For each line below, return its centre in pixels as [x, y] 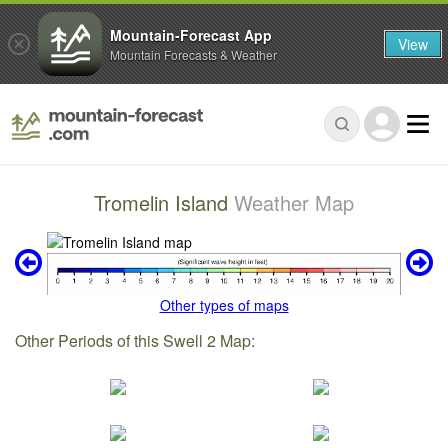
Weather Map [294, 203]
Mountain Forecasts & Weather [193, 54]
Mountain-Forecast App [191, 34]
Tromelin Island [164, 203]
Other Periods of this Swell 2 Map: [135, 341]
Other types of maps [224, 305]
